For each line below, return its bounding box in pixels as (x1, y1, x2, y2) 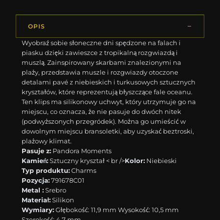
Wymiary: (22, 206, 55, 214)
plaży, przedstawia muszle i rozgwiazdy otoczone (22, 68, 179, 77)
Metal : (22, 186, 44, 194)
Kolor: (125, 157, 145, 165)
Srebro (44, 186, 67, 194)
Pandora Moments (51, 147, 112, 155)
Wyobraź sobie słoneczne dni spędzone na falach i (22, 39, 181, 47)
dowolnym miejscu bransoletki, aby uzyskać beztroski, (22, 127, 194, 136)
